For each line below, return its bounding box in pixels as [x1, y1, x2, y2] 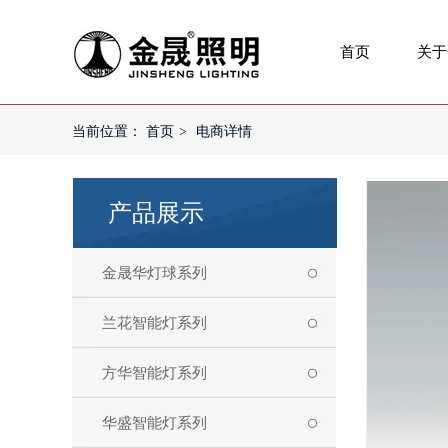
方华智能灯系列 [102, 365, 207, 381]
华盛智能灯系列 [102, 415, 207, 431]
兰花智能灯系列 [102, 315, 207, 331]
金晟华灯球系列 [102, 265, 207, 281]
